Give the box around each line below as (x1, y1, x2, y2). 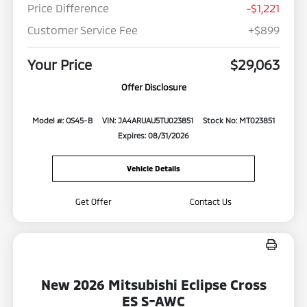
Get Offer (75, 196, 112, 206)
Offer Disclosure (121, 82, 186, 93)
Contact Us (190, 196, 232, 206)
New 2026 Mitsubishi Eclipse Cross (40, 275, 267, 293)
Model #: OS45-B (32, 116, 93, 125)
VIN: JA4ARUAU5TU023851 (102, 116, 193, 125)
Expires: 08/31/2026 (118, 131, 189, 140)
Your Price (27, 56, 92, 73)
